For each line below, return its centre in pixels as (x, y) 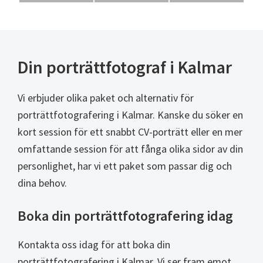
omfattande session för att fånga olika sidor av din (130, 149)
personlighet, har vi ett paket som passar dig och (125, 166)
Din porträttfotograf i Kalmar (125, 67)
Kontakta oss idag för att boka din (94, 244)
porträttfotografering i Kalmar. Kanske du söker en (130, 114)
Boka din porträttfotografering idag (125, 215)
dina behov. (42, 183)
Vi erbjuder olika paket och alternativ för (106, 97)
